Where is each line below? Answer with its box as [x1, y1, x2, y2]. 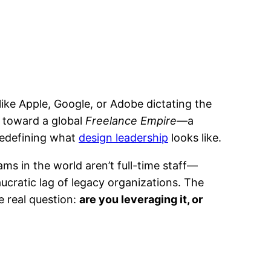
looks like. [168, 131, 221, 144]
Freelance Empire [85, 114, 177, 127]
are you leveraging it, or [79, 192, 203, 206]
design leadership [79, 131, 168, 144]
